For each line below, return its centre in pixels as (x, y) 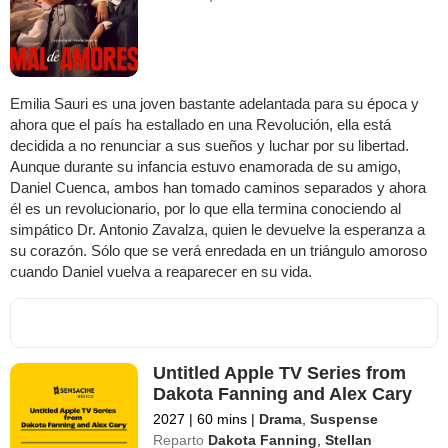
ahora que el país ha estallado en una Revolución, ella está (200, 124)
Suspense (344, 418)
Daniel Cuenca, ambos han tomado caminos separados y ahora (218, 187)
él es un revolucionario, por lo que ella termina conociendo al (205, 208)
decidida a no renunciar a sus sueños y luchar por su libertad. (209, 145)
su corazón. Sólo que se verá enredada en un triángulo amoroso (218, 250)
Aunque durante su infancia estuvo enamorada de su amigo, (205, 166)
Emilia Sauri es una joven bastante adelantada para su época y (214, 103)
